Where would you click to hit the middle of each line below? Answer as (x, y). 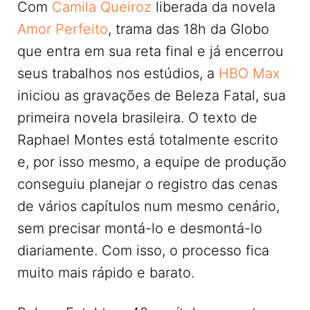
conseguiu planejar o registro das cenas (147, 184)
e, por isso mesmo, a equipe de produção (152, 162)
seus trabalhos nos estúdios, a (118, 73)
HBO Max (249, 73)
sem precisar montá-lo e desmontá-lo (140, 228)
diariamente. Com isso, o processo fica (143, 250)
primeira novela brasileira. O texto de (137, 118)
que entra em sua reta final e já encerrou (151, 51)
